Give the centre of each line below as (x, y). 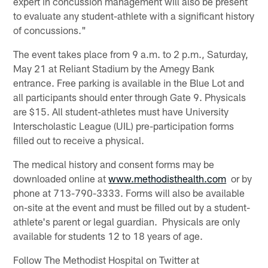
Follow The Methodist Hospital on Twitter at (106, 259)
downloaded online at (61, 178)
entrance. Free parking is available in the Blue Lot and (129, 82)
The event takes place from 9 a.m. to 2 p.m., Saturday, (131, 54)
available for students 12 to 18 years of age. (108, 235)
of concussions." (50, 30)
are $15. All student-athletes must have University (121, 111)
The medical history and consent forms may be (114, 164)
